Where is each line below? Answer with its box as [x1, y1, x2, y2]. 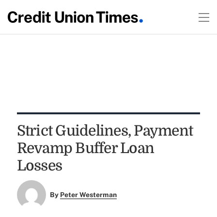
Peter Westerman [60, 191, 117, 199]
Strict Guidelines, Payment [16, 123, 193, 139]
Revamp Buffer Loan [16, 140, 155, 156]
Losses [16, 157, 62, 174]
